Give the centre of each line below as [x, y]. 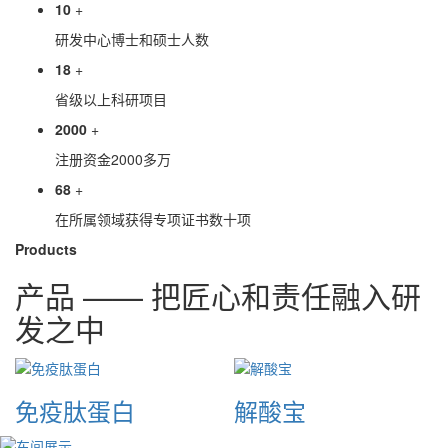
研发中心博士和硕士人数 [132, 39]
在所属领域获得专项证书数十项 [153, 219]
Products [46, 249]
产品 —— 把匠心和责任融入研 [218, 296]
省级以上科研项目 [111, 99]
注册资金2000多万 [113, 159]
